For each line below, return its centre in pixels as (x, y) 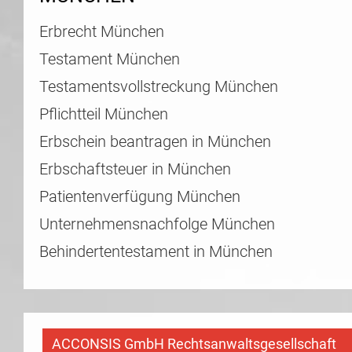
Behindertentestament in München (156, 251)
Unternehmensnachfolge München (157, 224)
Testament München (110, 59)
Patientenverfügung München (140, 196)
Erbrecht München (102, 31)
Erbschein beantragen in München (155, 141)
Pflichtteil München (104, 114)
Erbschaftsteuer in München (135, 169)
